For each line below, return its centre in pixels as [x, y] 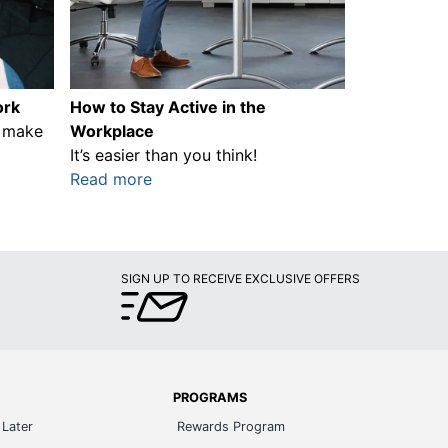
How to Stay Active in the [168, 106]
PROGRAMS [209, 397]
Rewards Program [230, 426]
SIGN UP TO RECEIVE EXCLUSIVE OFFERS [240, 278]
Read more [111, 178]
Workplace [112, 130]
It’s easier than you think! [164, 154]
